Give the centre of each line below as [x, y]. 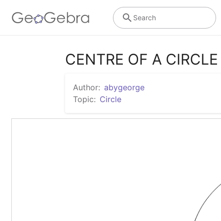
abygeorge [124, 87]
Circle [110, 99]
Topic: [84, 99]
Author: [87, 87]
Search [144, 17]
